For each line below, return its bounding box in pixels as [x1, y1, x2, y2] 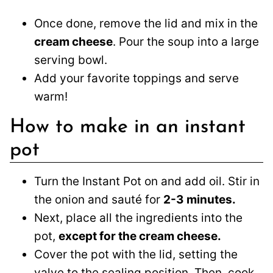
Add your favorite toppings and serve [34, 71, 239, 85]
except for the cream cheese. [58, 229, 221, 243]
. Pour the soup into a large [113, 34, 259, 49]
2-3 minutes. [163, 192, 236, 207]
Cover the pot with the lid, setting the [34, 247, 238, 261]
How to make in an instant [10, 117, 246, 137]
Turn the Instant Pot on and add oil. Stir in [34, 174, 260, 188]
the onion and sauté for [34, 192, 163, 207]
